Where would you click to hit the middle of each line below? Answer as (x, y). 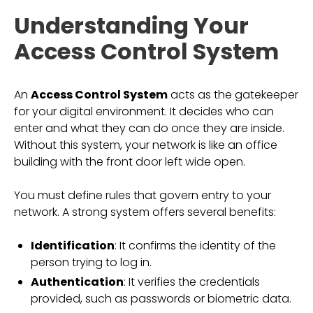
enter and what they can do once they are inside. (149, 128)
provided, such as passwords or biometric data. (161, 299)
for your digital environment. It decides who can (144, 111)
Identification (73, 246)
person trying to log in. (91, 262)
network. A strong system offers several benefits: (145, 212)
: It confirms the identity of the (195, 246)
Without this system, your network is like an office (146, 145)
